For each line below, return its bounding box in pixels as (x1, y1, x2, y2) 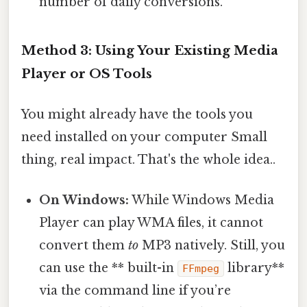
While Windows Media (129, 193, 275, 208)
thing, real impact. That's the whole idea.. (21, 152, 275, 168)
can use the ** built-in (39, 260, 178, 276)
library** (224, 260, 285, 276)
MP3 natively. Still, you (138, 238, 286, 254)
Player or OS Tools (21, 65, 152, 82)
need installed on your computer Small (21, 130, 267, 145)
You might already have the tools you (21, 107, 253, 123)
